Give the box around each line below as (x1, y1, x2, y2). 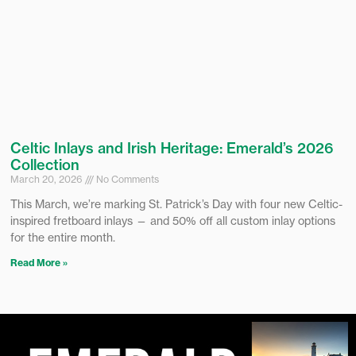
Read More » (10, 257, 68, 269)
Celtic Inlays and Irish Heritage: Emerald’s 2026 (10, 139, 334, 158)
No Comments (94, 173, 159, 186)
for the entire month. (10, 230, 115, 245)
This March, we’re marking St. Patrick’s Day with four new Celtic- (10, 197, 342, 211)
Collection (10, 156, 79, 175)
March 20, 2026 (10, 173, 85, 186)
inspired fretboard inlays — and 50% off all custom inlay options (10, 214, 335, 228)
